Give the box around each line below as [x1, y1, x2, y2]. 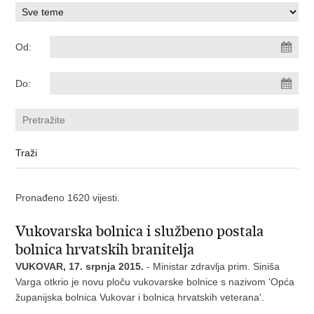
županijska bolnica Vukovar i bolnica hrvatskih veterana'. [15, 292, 265, 303]
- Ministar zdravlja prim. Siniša [146, 261, 280, 272]
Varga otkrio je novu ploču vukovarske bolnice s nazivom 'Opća [15, 276, 295, 287]
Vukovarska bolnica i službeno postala [15, 222, 264, 240]
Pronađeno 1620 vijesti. [15, 192, 121, 203]
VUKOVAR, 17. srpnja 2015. [15, 261, 147, 272]
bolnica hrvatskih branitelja [15, 240, 195, 259]
